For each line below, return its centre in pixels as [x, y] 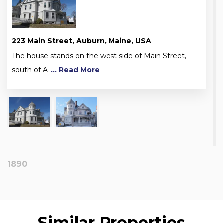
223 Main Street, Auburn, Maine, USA [82, 41]
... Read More [74, 69]
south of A [30, 69]
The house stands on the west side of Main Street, [99, 56]
